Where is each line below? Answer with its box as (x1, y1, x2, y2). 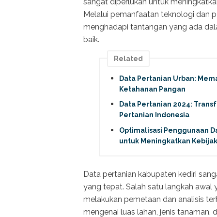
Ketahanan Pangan (119, 85, 186, 93)
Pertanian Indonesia (119, 111, 189, 119)
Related (114, 55, 143, 62)
